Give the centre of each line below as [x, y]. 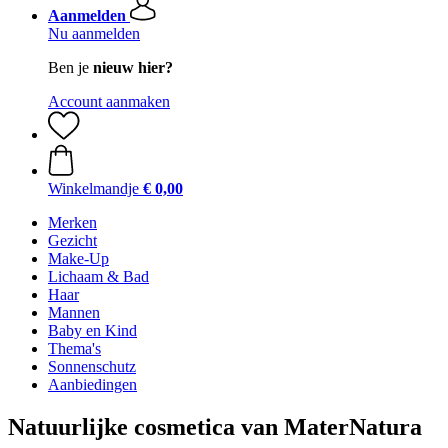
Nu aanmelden [94, 33]
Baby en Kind [92, 330]
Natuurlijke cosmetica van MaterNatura [215, 426]
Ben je [70, 67]
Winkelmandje [93, 188]
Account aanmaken [109, 101]
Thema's [74, 348]
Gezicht [72, 240]
